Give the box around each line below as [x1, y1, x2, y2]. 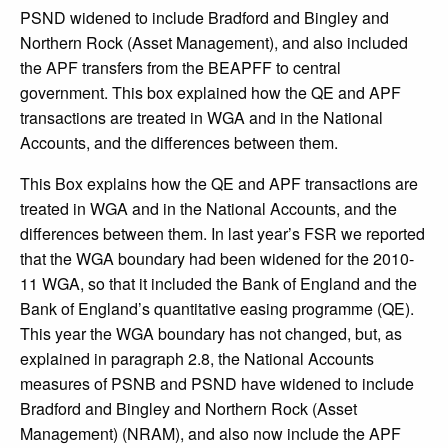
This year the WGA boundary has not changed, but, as [20, 322, 402, 346]
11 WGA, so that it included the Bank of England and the [20, 272, 417, 296]
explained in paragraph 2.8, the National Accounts [20, 347, 374, 371]
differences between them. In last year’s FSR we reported [20, 222, 425, 246]
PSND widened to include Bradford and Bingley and [20, 6, 389, 30]
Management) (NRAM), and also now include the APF [20, 422, 401, 446]
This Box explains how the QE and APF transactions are [20, 172, 418, 196]
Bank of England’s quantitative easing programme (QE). [20, 297, 414, 321]
